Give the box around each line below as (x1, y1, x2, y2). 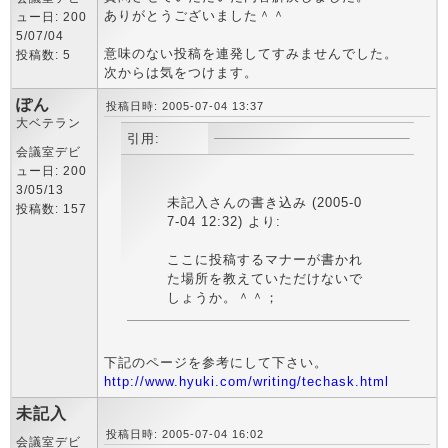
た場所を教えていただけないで (166, 271, 363, 286)
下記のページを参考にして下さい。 (104, 355, 328, 370)
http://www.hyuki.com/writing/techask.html (104, 374, 389, 389)
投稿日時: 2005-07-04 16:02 (106, 428, 264, 440)
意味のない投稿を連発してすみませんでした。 (104, 46, 398, 61)
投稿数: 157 (16, 202, 87, 216)
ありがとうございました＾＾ (104, 8, 286, 23)
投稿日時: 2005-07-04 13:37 (106, 100, 264, 112)
